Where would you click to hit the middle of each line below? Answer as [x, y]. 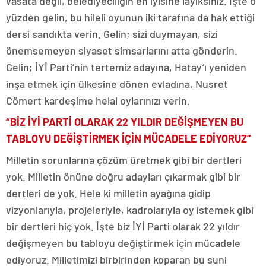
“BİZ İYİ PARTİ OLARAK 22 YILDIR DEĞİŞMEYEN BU [125, 122]
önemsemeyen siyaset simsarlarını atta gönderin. [122, 50]
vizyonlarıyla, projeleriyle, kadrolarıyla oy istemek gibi [130, 210]
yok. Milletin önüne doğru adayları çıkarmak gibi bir [123, 176]
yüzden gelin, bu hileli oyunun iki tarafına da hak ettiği [130, 17]
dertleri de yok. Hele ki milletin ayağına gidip [108, 193]
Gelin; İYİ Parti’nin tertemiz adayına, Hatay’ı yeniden [126, 67]
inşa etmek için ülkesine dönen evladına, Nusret [117, 84]
